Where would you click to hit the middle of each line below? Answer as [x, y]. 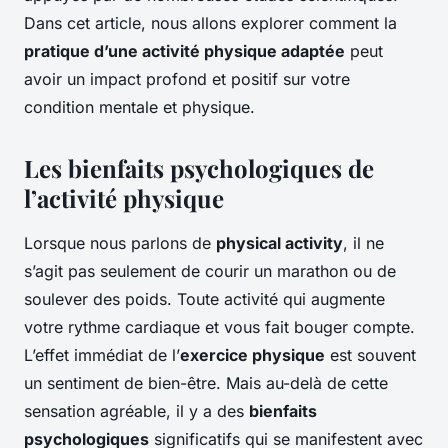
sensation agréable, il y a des [136, 411]
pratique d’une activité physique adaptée [184, 51]
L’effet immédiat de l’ [102, 355]
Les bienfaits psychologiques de [199, 168]
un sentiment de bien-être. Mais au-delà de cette [206, 383]
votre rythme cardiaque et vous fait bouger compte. [219, 327]
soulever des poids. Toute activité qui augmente [204, 299]
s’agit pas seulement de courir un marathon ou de [210, 271]
